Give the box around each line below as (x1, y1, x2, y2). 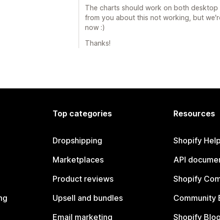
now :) (85, 23, 105, 31)
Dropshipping (53, 136, 103, 145)
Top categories (53, 109, 112, 118)
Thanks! (85, 39, 110, 47)
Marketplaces (53, 155, 104, 165)
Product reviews (53, 174, 114, 184)
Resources (173, 109, 215, 118)
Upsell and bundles (53, 193, 123, 203)
